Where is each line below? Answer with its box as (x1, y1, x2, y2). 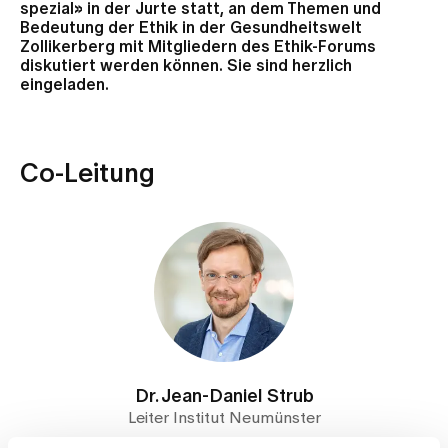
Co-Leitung (20, 161, 155, 187)
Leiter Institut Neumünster (127, 410, 321, 426)
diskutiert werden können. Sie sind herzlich (20, 58, 352, 74)
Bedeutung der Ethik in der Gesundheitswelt (20, 20, 362, 36)
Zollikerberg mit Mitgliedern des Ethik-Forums (20, 39, 376, 55)
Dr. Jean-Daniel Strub (134, 388, 314, 406)
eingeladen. (20, 77, 109, 93)
